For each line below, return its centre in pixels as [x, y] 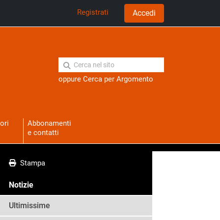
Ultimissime [29, 206]
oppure [71, 79]
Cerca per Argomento [118, 79]
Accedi [144, 13]
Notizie [21, 185]
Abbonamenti [49, 124]
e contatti [43, 133]
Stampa [31, 163]
